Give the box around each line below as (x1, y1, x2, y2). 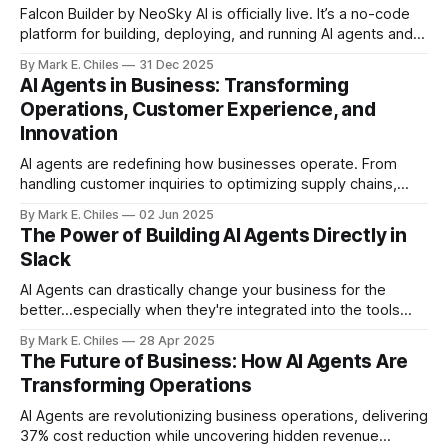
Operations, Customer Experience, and (20, 98, 376, 121)
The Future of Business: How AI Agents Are (20, 350, 409, 373)
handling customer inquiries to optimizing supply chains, (20, 175, 397, 193)
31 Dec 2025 (139, 57, 214, 72)
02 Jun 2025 (139, 207, 214, 222)
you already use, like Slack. (20, 321, 203, 339)
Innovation (20, 122, 118, 145)
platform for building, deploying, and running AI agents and (20, 25, 413, 43)
